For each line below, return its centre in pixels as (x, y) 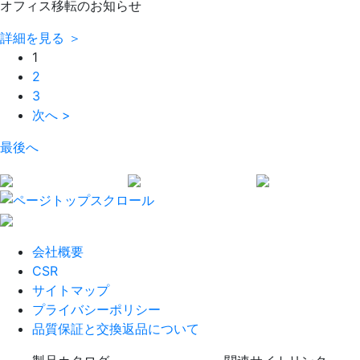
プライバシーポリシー (96, 309)
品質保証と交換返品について (116, 328)
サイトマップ (71, 290)
